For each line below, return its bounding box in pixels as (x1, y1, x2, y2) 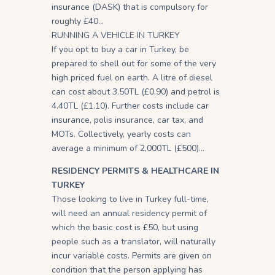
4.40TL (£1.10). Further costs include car (52, 99, 209, 112)
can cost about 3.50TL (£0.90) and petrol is (52, 85, 220, 98)
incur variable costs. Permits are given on (52, 249, 212, 261)
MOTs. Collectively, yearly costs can (52, 128, 191, 140)
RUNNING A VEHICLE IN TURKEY (52, 29, 180, 41)
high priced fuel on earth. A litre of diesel (52, 71, 212, 83)
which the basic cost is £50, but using (52, 221, 198, 233)
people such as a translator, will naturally (52, 235, 215, 247)
